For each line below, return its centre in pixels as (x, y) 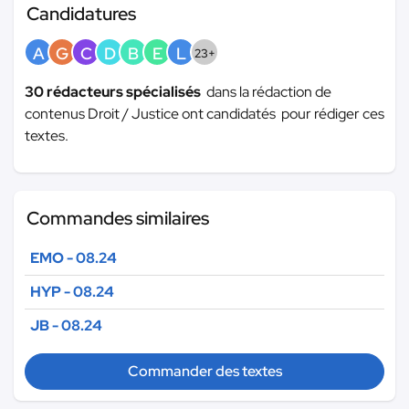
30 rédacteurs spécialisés (115, 92)
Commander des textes (204, 372)
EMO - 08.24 (73, 258)
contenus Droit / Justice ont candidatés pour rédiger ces (204, 114)
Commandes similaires (118, 219)
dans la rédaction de (269, 92)
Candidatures (81, 14)
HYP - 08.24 (72, 292)
